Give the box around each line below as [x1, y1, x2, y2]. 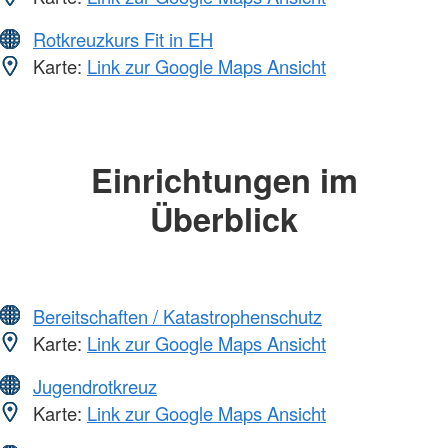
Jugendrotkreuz [33, 372, 157, 399]
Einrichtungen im [90, 156, 358, 204]
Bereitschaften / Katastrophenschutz [33, 302, 322, 329]
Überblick [150, 195, 298, 243]
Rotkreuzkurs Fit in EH [33, 26, 213, 53]
